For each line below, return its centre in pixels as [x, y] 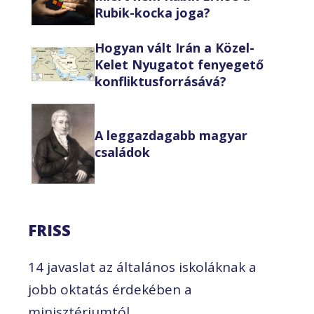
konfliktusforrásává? [161, 81]
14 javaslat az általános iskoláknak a [142, 267]
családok [122, 152]
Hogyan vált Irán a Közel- [175, 47]
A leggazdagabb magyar [171, 135]
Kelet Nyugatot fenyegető [179, 64]
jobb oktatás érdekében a [110, 290]
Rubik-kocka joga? [152, 12]
